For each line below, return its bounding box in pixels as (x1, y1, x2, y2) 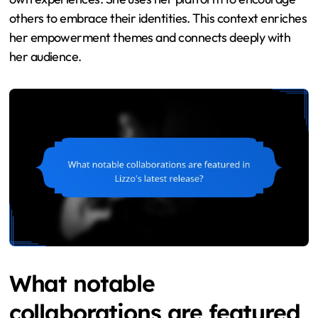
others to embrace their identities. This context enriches (9, 10, 307, 27)
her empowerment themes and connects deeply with (9, 29, 291, 46)
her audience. (9, 48, 82, 65)
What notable (9, 268, 155, 297)
